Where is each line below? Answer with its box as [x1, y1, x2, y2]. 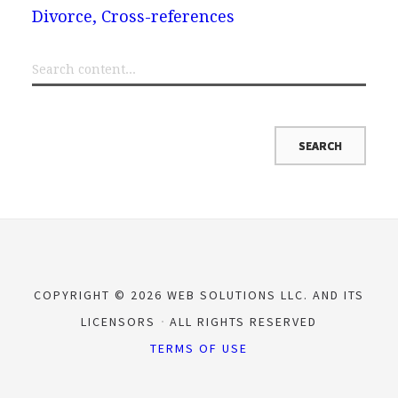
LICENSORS [81, 313, 160, 330]
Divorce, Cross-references [31, 6, 235, 26]
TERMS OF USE [150, 339, 248, 356]
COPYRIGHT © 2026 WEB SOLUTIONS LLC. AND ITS [34, 286, 364, 303]
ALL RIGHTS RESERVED [165, 313, 317, 330]
